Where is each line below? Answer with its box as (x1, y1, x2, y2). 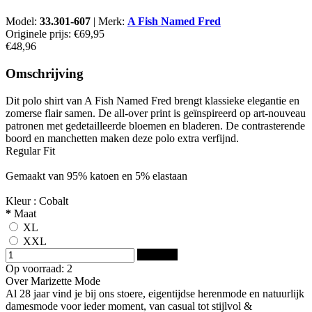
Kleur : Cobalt (6, 194, 68, 207)
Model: (6, 15, 40, 28)
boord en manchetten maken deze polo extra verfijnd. (6, 132, 239, 144)
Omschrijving (6, 66, 84, 81)
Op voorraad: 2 (6, 262, 72, 274)
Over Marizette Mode (6, 274, 100, 287)
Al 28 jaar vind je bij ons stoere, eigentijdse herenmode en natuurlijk (6, 287, 304, 299)
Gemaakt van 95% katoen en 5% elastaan (6, 169, 187, 182)
